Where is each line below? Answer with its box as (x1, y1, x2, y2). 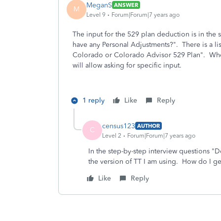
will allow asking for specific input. (73, 61, 185, 70)
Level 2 (102, 132, 121, 139)
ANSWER (114, 1, 138, 8)
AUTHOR (137, 122, 160, 129)
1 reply (82, 96, 105, 105)
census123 (102, 121, 135, 130)
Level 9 (86, 11, 106, 18)
